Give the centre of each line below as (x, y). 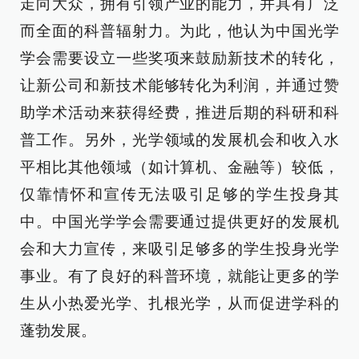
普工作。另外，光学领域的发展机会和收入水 (179, 140)
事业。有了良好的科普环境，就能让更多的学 (179, 276)
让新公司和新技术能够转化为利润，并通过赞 (179, 86)
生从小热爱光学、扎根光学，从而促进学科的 (179, 304)
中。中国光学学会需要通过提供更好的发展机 (179, 222)
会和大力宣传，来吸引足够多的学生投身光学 (179, 249)
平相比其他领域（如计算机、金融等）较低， (179, 167)
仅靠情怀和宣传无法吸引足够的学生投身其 (179, 195)
